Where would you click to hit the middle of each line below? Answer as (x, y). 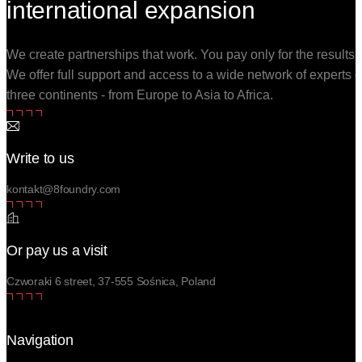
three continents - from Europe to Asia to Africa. (140, 95)
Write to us (40, 159)
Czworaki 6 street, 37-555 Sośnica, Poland (111, 282)
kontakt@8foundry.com (63, 189)
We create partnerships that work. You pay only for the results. (182, 55)
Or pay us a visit (57, 251)
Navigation (40, 341)
